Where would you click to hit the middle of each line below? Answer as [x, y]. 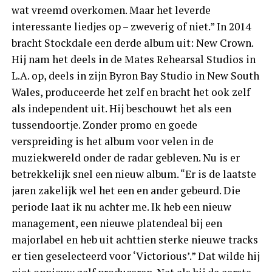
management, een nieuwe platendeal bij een [117, 223]
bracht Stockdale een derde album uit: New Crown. [132, 43]
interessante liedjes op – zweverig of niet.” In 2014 [131, 27]
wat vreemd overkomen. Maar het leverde [111, 10]
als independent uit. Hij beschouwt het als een [121, 109]
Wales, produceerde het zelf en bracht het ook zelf [131, 92]
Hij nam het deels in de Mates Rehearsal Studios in [133, 59]
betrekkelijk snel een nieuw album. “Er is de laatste [134, 174]
